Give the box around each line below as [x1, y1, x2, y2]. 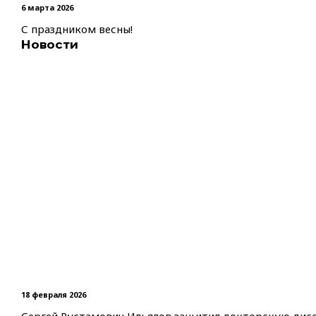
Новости [21, 37, 78, 51]
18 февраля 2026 [21, 289, 86, 300]
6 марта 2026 [21, 2, 73, 13]
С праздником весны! [21, 22, 133, 36]
